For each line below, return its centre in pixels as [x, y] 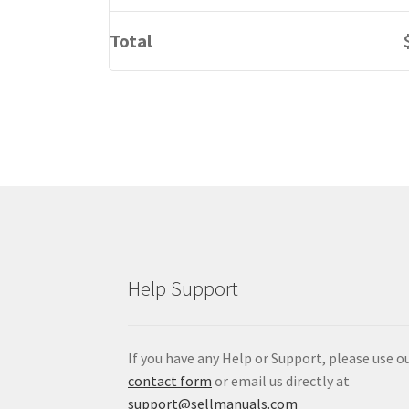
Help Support [184, 288]
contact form [170, 380]
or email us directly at [281, 380]
